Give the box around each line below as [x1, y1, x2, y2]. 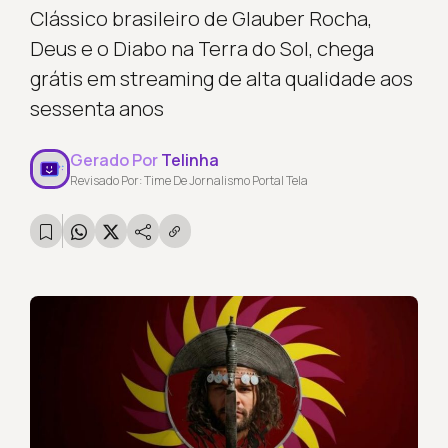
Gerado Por [69, 149, 161, 171]
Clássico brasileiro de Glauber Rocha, [29, 5, 372, 32]
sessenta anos [29, 95, 164, 122]
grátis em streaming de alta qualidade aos [29, 65, 413, 92]
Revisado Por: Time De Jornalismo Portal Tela [69, 172, 308, 189]
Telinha [160, 149, 219, 171]
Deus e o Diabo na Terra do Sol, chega [29, 35, 374, 62]
